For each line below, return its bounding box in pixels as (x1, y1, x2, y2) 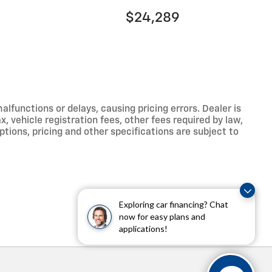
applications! (119, 223, 168, 234)
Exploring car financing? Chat (119, 199, 228, 209)
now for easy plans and (119, 211, 205, 222)
